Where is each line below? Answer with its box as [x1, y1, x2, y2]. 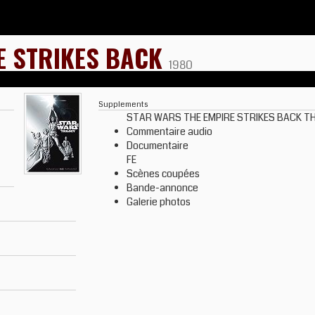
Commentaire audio [127, 124, 212, 139]
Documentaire [127, 139, 188, 153]
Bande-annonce [127, 181, 198, 195]
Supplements [98, 98, 148, 110]
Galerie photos [127, 195, 191, 209]
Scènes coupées [127, 167, 200, 181]
